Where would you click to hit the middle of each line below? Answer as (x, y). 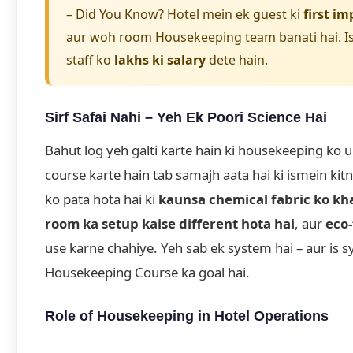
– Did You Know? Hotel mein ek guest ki (185, 15)
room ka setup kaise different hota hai (170, 224)
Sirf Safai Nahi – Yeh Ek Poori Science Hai (186, 117)
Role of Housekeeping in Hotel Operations (187, 315)
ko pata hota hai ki (102, 199)
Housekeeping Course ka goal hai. (147, 273)
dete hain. (237, 60)
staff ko (90, 60)
